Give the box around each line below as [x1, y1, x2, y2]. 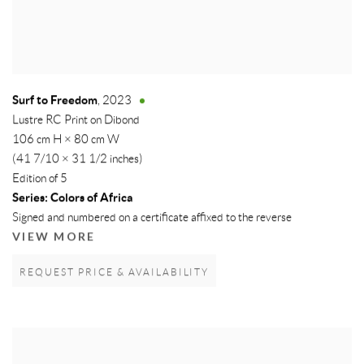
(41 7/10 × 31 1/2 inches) [12, 153, 143, 167]
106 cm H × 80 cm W [12, 133, 119, 147]
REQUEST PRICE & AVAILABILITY [19, 267, 210, 279]
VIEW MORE [12, 230, 96, 245]
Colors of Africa [48, 191, 132, 206]
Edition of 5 [12, 172, 67, 186]
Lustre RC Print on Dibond [12, 114, 140, 128]
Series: [12, 191, 48, 206]
